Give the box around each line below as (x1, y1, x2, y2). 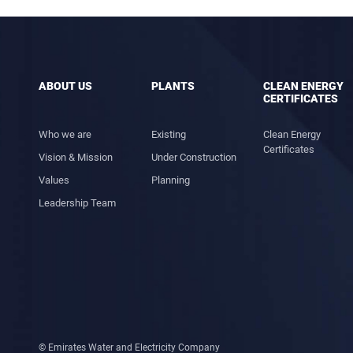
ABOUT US (39, 80, 92, 92)
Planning (150, 174, 190, 186)
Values (39, 174, 69, 186)
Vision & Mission (39, 151, 113, 163)
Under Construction (150, 151, 236, 163)
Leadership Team (39, 197, 116, 209)
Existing (150, 128, 186, 140)
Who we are (39, 128, 91, 140)
